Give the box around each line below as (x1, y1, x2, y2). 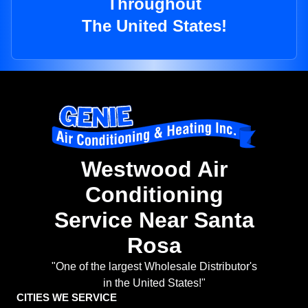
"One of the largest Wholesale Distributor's (51, 261, 257, 273)
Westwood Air (80, 157, 228, 182)
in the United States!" (102, 277, 206, 289)
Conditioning (85, 182, 223, 208)
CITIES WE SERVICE (16, 291, 117, 304)
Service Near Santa (54, 208, 254, 233)
